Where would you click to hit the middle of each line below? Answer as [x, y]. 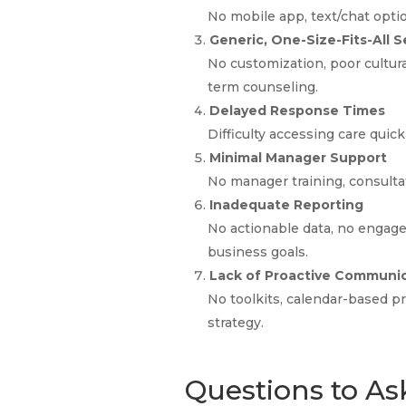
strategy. [238, 323]
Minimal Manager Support [299, 158]
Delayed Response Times [298, 111]
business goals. [260, 252]
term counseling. [265, 87]
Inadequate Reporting [287, 205]
